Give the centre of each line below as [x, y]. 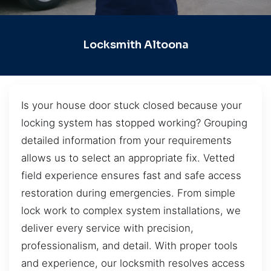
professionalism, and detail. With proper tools [129, 245]
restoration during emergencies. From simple [128, 193]
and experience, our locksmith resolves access [133, 263]
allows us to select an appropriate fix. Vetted [128, 158]
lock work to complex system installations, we [131, 210]
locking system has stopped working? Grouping [134, 122]
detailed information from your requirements [126, 140]
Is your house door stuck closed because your [132, 105]
